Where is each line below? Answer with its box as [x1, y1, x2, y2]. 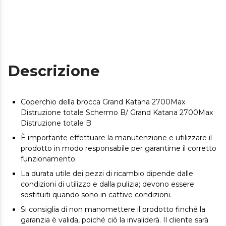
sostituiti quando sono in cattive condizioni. [21, 190, 172, 199]
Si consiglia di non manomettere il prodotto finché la [21, 205, 205, 214]
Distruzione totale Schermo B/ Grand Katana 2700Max [21, 108, 213, 117]
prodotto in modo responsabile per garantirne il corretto [21, 144, 216, 153]
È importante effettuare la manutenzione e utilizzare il [21, 133, 212, 142]
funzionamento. [21, 154, 77, 163]
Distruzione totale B [21, 119, 91, 128]
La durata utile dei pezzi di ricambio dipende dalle [21, 169, 193, 178]
